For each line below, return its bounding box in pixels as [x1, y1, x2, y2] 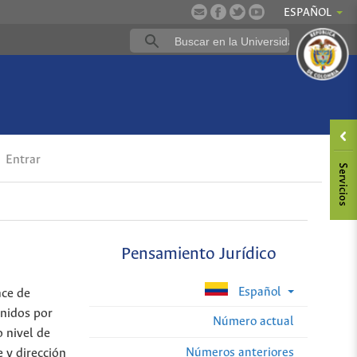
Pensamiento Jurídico [120, 245, 277, 265]
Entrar [2, 153, 41, 167]
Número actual [213, 314, 294, 328]
